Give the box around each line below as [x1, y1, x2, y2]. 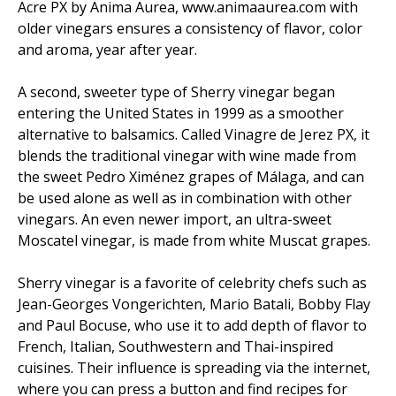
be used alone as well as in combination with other [18, 187, 352, 208]
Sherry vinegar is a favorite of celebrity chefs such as [18, 272, 367, 293]
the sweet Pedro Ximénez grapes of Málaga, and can [18, 166, 364, 187]
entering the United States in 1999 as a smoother [18, 103, 344, 123]
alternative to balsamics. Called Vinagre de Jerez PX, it [18, 124, 369, 144]
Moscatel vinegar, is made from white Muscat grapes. [18, 230, 370, 250]
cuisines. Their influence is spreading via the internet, [18, 357, 370, 377]
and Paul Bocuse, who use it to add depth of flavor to [18, 315, 367, 335]
